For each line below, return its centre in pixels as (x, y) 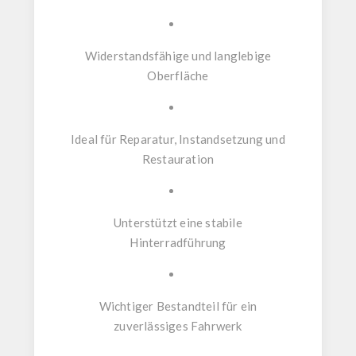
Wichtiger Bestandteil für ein (178, 306)
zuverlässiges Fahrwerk (178, 326)
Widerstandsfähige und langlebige (178, 56)
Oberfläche (178, 76)
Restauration (178, 159)
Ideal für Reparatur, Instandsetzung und (178, 139)
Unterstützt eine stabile (178, 223)
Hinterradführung (178, 243)
